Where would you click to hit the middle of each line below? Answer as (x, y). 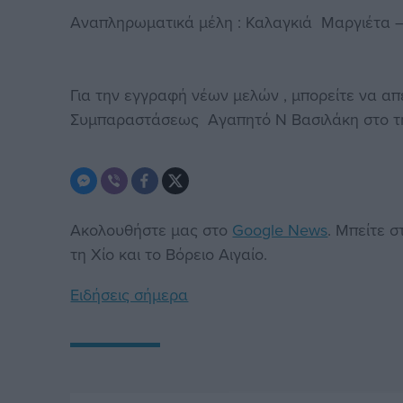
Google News (280, 230)
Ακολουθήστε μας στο (152, 230)
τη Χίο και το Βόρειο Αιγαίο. (169, 255)
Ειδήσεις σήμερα (130, 295)
